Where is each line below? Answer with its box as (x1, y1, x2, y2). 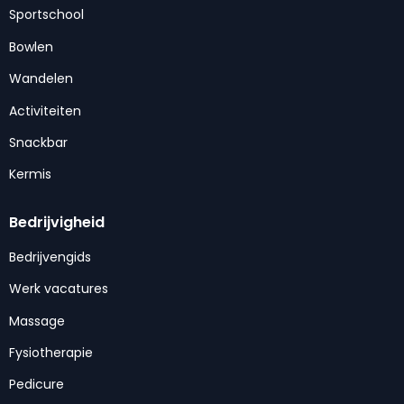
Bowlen (9, 37, 53, 56)
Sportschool (9, 5, 84, 24)
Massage (9, 311, 65, 330)
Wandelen (9, 69, 73, 88)
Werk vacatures (9, 280, 108, 298)
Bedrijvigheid (9, 211, 105, 233)
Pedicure (9, 375, 64, 394)
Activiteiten (9, 101, 81, 120)
